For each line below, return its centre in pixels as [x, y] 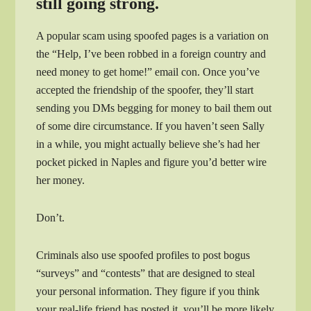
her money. [61, 180]
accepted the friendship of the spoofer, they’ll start [145, 90]
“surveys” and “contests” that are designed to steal [146, 274]
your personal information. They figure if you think [148, 292]
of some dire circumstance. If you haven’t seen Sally [151, 126]
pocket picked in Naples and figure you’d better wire [152, 162]
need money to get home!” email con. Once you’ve [148, 72]
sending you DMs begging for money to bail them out [154, 108]
